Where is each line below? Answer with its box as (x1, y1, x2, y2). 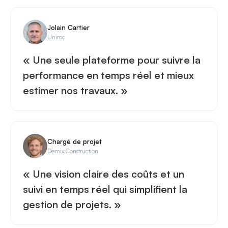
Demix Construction (47, 147, 98, 155)
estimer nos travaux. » (23, 84, 128, 97)
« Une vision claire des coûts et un (23, 167, 184, 180)
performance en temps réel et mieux (23, 69, 194, 81)
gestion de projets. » (23, 198, 121, 211)
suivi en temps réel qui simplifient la (23, 183, 187, 195)
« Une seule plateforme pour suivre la (23, 53, 201, 66)
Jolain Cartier (47, 23, 90, 32)
